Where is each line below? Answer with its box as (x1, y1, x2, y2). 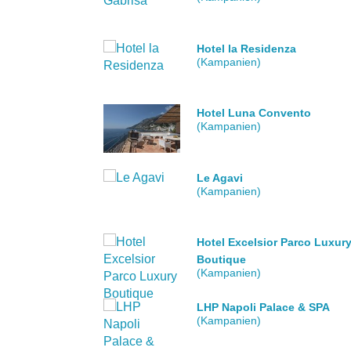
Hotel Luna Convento (197, 107, 312, 120)
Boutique (197, 253, 247, 266)
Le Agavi (197, 171, 244, 184)
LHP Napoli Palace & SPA (197, 300, 331, 313)
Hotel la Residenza (197, 42, 297, 55)
